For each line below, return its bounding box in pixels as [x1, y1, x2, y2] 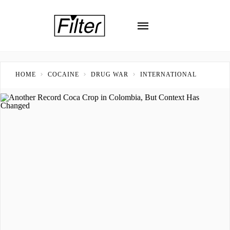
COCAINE [48, 71, 79, 78]
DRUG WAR [91, 71, 128, 78]
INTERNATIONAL [140, 71, 197, 78]
